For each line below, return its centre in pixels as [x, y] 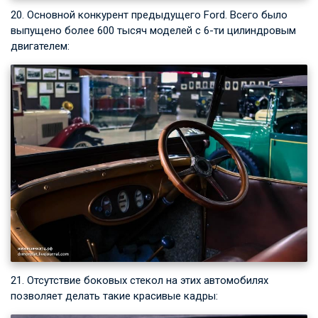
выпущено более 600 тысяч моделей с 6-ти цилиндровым [153, 30]
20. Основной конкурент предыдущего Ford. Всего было [149, 15]
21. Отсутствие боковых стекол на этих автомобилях [139, 281]
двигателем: [40, 46]
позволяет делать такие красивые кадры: [114, 296]
